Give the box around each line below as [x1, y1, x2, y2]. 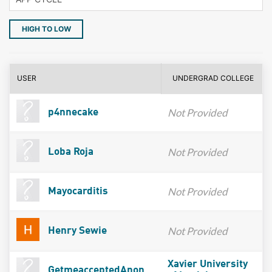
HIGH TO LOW [21, 24, 71, 33]
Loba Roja [45, 146, 93, 157]
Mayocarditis [45, 186, 108, 197]
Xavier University [167, 259, 248, 270]
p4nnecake [45, 107, 98, 118]
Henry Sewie [45, 225, 107, 236]
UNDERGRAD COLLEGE [172, 73, 254, 83]
